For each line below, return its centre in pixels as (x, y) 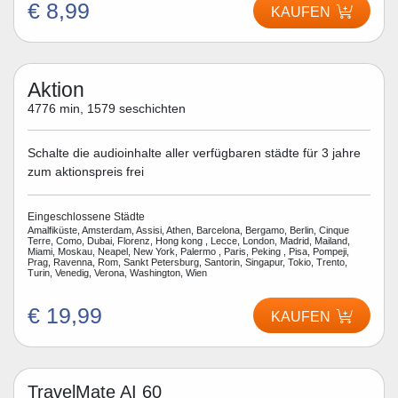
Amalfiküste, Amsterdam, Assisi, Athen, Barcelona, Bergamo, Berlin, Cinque (188, 230)
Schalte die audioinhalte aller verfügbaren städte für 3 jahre (194, 152)
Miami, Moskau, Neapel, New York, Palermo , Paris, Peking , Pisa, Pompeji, (188, 251)
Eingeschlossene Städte (86, 216)
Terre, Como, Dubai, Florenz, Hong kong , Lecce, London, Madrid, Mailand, (189, 240)
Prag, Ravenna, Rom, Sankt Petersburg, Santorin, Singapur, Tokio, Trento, (187, 262)
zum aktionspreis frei (86, 171)
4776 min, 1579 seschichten (107, 108)
